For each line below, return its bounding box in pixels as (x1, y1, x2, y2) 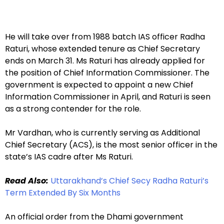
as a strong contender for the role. (5, 103, 141, 115)
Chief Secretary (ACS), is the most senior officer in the (5, 139, 217, 151)
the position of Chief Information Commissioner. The (5, 67, 209, 79)
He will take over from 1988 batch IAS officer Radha (5, 31, 205, 43)
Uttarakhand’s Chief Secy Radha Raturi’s (48, 175, 208, 187)
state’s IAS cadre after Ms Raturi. (5, 151, 133, 163)
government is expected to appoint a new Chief (5, 79, 193, 91)
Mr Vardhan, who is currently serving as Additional (5, 127, 200, 139)
